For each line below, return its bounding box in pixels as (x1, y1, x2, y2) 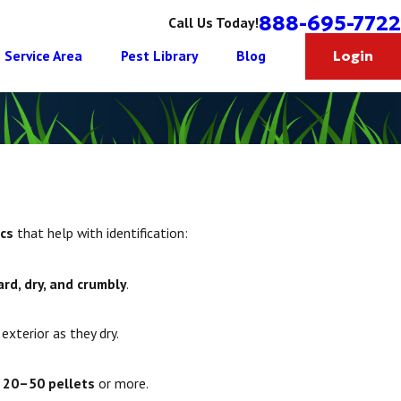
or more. (95, 373, 149, 392)
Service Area (4, 47, 82, 65)
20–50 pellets (3, 373, 96, 392)
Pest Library (121, 47, 199, 65)
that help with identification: (13, 224, 188, 243)
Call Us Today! (168, 13, 259, 31)
